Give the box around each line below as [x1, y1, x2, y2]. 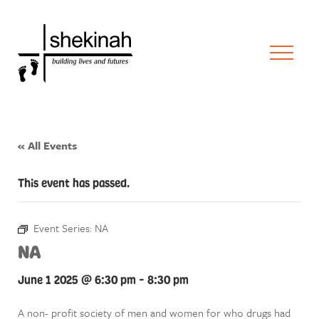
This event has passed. [18, 176, 130, 190]
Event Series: [33, 220, 95, 236]
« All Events [18, 137, 77, 153]
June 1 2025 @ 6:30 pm [18, 273, 136, 287]
